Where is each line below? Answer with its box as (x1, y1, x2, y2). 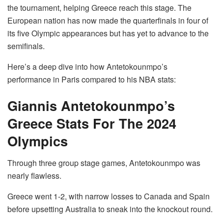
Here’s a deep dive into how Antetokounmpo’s (7, 60, 167, 72)
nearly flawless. (7, 169, 61, 181)
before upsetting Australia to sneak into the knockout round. (7, 203, 213, 215)
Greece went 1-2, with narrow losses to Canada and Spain (7, 190, 210, 202)
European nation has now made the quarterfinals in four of (7, 14, 208, 26)
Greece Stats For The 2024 (7, 113, 176, 133)
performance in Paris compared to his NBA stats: (7, 73, 176, 85)
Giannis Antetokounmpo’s (7, 96, 175, 115)
